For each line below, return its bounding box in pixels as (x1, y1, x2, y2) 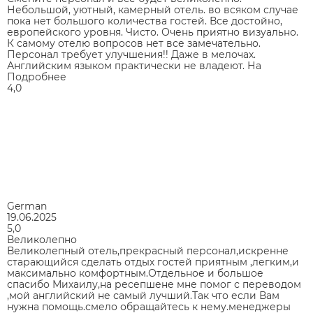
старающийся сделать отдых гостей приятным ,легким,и (7, 256, 299, 268)
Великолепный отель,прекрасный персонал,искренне (7, 245, 289, 257)
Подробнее (7, 71, 66, 83)
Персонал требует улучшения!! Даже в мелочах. (7, 48, 256, 61)
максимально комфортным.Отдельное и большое (7, 267, 263, 279)
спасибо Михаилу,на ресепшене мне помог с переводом (7, 278, 301, 291)
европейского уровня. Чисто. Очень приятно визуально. (7, 26, 298, 38)
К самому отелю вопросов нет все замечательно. (7, 37, 261, 50)
